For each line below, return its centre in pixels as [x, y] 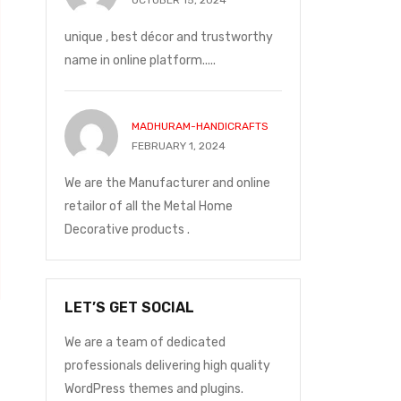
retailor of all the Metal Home [149, 206]
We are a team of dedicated [145, 342]
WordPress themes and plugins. [154, 389]
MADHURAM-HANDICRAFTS [200, 126]
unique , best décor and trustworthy [169, 37]
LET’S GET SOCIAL [129, 307]
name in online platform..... [140, 60]
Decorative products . [127, 230]
